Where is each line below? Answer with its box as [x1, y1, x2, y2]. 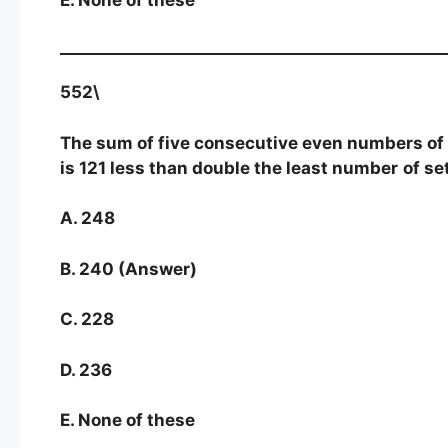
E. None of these [60, 410, 195, 431]
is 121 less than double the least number [60, 157, 398, 178]
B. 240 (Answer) [60, 258, 197, 279]
